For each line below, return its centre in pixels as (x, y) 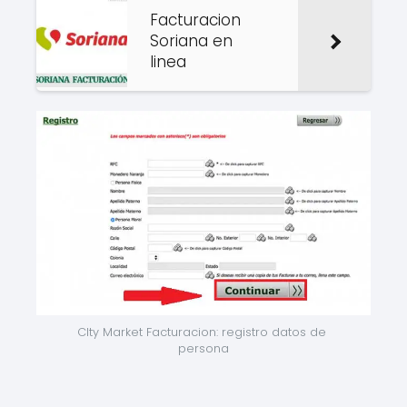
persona (203, 349)
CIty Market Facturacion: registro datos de (202, 333)
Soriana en (191, 41)
